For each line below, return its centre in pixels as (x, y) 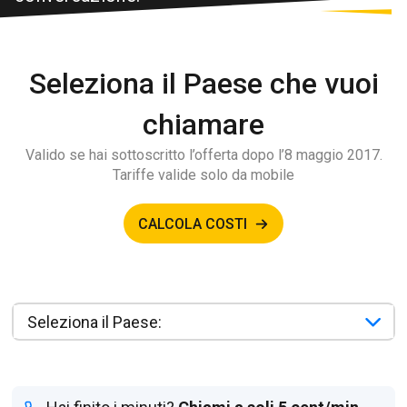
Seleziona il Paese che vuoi (203, 84)
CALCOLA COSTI (193, 223)
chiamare (203, 124)
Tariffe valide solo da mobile (203, 175)
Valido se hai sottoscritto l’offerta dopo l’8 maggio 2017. (203, 155)
